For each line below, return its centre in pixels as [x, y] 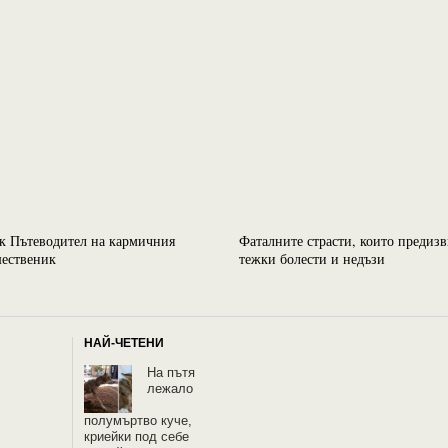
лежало [170, 388]
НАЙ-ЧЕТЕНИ [124, 343]
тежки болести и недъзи [312, 258]
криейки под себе [137, 436]
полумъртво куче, [138, 420]
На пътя [171, 372]
